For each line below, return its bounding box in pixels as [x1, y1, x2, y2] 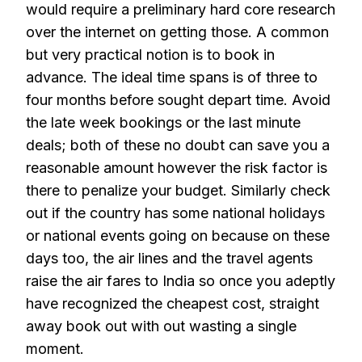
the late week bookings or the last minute [26, 114, 301, 131]
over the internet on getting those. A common [26, 23, 329, 40]
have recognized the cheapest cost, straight [26, 295, 319, 312]
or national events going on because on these [26, 227, 330, 244]
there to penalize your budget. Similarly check [26, 182, 330, 199]
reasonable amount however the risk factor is [26, 159, 327, 176]
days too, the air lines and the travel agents [26, 250, 313, 267]
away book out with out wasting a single [26, 318, 297, 335]
